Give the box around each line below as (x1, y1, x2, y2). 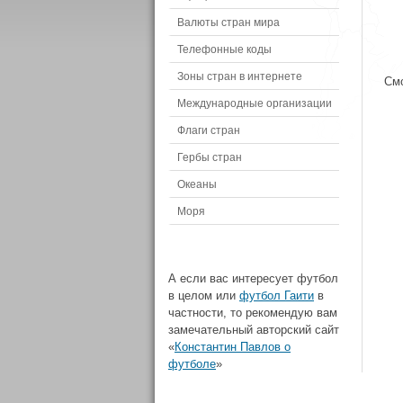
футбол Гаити (239, 289, 314, 302)
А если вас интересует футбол (168, 272, 338, 285)
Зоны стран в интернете (177, 70, 302, 82)
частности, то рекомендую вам (168, 306, 337, 319)
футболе (168, 357, 216, 371)
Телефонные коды (177, 43, 272, 55)
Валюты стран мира (177, 16, 280, 28)
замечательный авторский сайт (168, 323, 339, 336)
